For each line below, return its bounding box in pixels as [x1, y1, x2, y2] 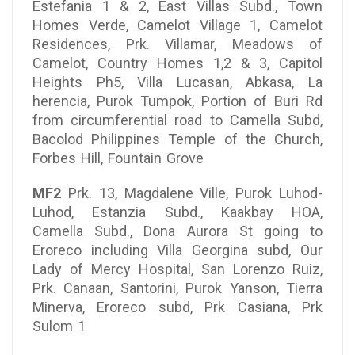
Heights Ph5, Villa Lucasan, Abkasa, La [32, 73, 323, 90]
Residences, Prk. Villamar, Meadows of [32, 35, 323, 52]
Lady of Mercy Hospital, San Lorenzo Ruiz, [32, 260, 323, 277]
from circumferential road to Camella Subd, [32, 111, 323, 128]
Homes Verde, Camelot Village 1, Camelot [32, 16, 323, 33]
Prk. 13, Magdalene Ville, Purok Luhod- [61, 184, 323, 201]
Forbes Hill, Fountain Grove [32, 149, 204, 166]
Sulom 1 [32, 317, 86, 334]
